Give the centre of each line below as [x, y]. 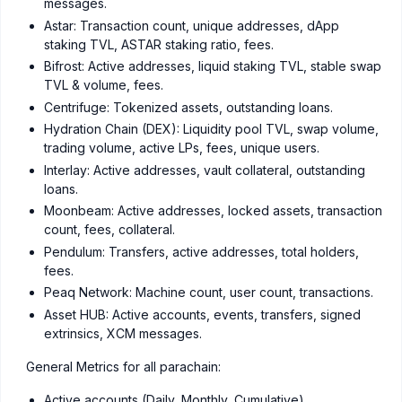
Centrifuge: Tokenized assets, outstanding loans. [188, 107]
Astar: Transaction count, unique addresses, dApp [192, 25]
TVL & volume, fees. [104, 85]
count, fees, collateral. [109, 230]
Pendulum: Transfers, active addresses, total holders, [201, 251]
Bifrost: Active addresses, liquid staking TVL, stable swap [213, 66]
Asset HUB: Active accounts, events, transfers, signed [202, 314]
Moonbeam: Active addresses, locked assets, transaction [213, 211]
